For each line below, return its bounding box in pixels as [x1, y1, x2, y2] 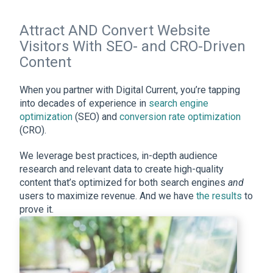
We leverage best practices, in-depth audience [19, 150, 218, 162]
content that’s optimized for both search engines [19, 177, 228, 189]
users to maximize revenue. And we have [19, 190, 196, 202]
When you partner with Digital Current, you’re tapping [19, 84, 240, 96]
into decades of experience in [19, 97, 149, 110]
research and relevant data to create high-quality [19, 163, 224, 175]
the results [196, 190, 242, 202]
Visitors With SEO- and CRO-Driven [19, 38, 246, 55]
